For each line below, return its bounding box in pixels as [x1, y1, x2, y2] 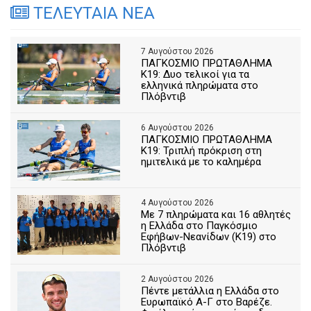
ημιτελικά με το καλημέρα [141, 155, 262, 169]
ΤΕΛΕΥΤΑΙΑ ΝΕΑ [29, 3, 155, 24]
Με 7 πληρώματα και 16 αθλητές [141, 208, 292, 221]
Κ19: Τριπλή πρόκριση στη [141, 144, 262, 158]
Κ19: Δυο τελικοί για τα [141, 68, 250, 81]
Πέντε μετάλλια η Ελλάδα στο [141, 284, 280, 297]
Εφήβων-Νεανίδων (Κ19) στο [141, 230, 277, 243]
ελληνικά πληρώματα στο [141, 79, 259, 92]
